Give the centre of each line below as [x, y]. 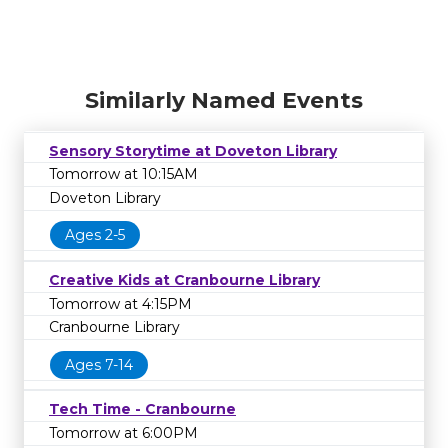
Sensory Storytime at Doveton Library [193, 150]
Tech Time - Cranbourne [142, 409]
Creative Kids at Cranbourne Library [184, 280]
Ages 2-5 [95, 235]
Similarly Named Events [224, 100]
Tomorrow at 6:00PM [123, 432]
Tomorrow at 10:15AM [123, 174]
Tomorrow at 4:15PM [120, 303]
